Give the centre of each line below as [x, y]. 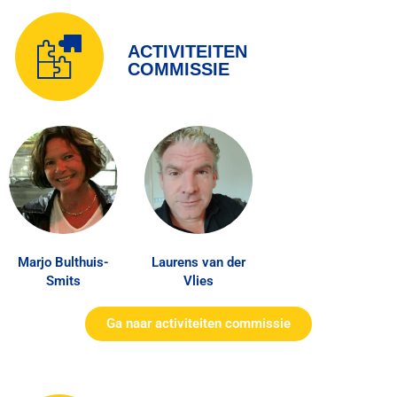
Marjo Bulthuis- [63, 263]
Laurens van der [198, 263]
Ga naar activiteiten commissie [198, 324]
